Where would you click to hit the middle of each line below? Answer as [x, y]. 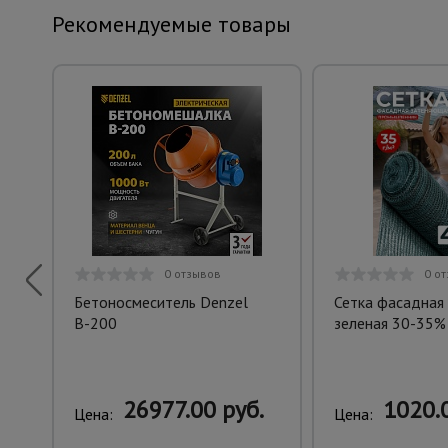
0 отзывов [192, 273]
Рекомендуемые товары [171, 24]
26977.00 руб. [193, 409]
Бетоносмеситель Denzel [160, 302]
